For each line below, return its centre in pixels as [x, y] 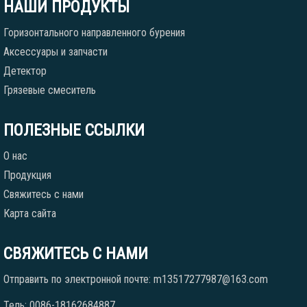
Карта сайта [30, 213]
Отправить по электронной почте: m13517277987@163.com [136, 279]
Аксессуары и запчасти [56, 52]
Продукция [27, 175]
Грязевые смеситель [50, 90]
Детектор [25, 71]
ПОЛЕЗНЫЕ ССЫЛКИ [74, 130]
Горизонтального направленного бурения [94, 33]
